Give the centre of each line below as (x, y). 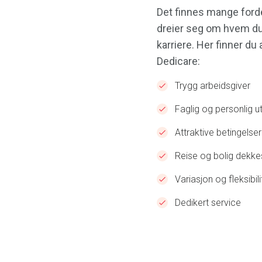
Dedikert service (208, 202)
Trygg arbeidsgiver (213, 85)
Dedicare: (178, 61)
